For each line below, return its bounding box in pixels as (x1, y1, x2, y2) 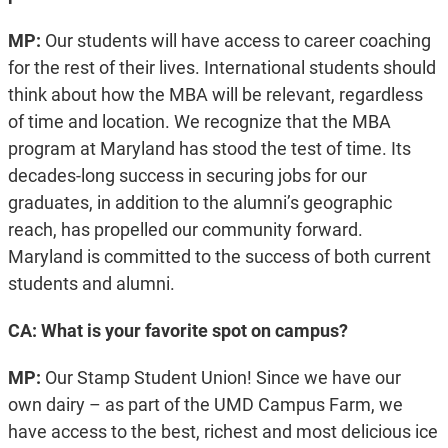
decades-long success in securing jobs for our (7, 165, 367, 187)
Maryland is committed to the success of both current (7, 246, 431, 268)
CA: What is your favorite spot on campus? (7, 320, 348, 342)
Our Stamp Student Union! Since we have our (40, 367, 401, 389)
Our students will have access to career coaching (40, 30, 431, 52)
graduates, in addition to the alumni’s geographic (7, 192, 392, 214)
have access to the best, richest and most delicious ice (7, 421, 438, 443)
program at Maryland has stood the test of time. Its (7, 138, 411, 160)
